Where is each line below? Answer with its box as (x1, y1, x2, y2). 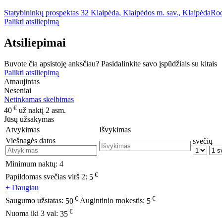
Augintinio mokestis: (80, 196, 147, 205)
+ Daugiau (5, 183, 39, 192)
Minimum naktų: (5, 160, 59, 168)
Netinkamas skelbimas (4, 95, 74, 104)
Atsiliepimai (4, 36, 66, 50)
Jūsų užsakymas (4, 115, 54, 124)
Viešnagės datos (5, 136, 55, 145)
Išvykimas (99, 125, 131, 134)
